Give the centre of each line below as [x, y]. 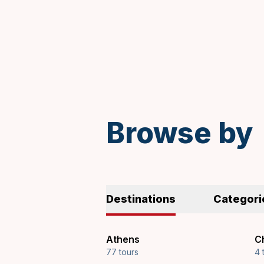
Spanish [124, 70]
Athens [123, 239]
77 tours [122, 252]
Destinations [141, 199]
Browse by [180, 133]
